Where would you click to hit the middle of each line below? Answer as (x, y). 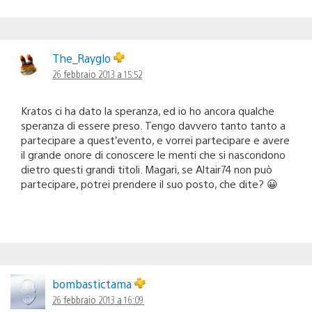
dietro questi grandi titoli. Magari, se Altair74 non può (147, 169)
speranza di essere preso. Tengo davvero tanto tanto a (153, 125)
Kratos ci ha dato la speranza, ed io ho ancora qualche (148, 110)
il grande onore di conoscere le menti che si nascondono (153, 154)
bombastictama (93, 283)
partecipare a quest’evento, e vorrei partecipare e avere (155, 139)
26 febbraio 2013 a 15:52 (97, 73)
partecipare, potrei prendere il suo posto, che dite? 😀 (149, 183)
